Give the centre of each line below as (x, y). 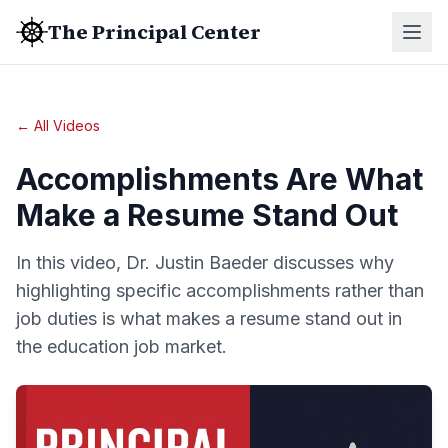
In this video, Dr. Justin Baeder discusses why (205, 262)
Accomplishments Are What (219, 179)
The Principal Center (154, 32)
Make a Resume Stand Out (207, 215)
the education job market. (121, 346)
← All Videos (58, 125)
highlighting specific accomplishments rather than (220, 290)
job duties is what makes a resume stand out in (209, 318)
